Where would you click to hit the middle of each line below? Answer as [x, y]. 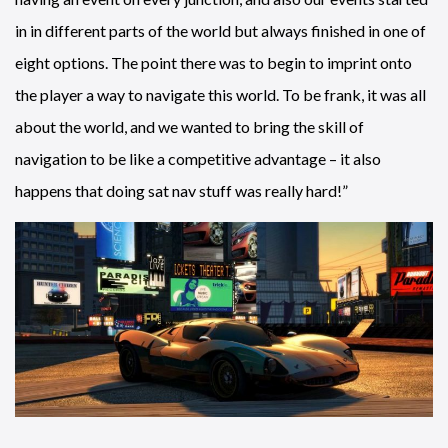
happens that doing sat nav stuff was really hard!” [181, 190]
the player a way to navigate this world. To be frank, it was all [220, 94]
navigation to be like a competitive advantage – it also [198, 158]
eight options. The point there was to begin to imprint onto [213, 62]
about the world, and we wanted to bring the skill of [189, 126]
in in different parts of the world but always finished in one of [220, 30]
